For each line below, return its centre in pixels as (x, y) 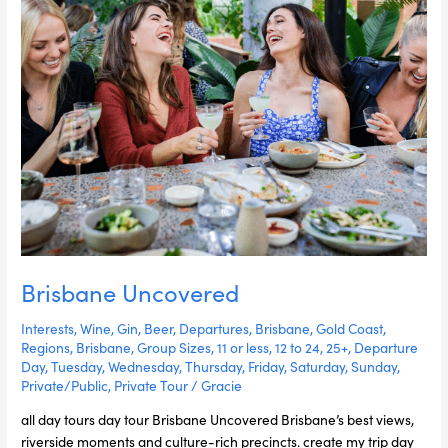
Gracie (222, 384)
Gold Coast (350, 327)
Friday (266, 365)
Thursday (214, 365)
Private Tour (151, 384)
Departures (214, 327)
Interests (48, 327)
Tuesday (77, 365)
